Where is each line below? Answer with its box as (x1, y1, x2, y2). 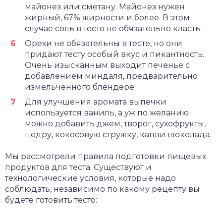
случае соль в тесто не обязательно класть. (25, 24, 202, 33)
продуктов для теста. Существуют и (5, 163, 152, 172)
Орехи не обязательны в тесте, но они (25, 39, 182, 48)
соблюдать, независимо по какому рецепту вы (5, 184, 200, 194)
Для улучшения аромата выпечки (25, 97, 166, 107)
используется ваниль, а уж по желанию (25, 108, 189, 117)
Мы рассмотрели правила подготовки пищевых (5, 152, 206, 161)
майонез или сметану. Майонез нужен (25, 2, 185, 11)
